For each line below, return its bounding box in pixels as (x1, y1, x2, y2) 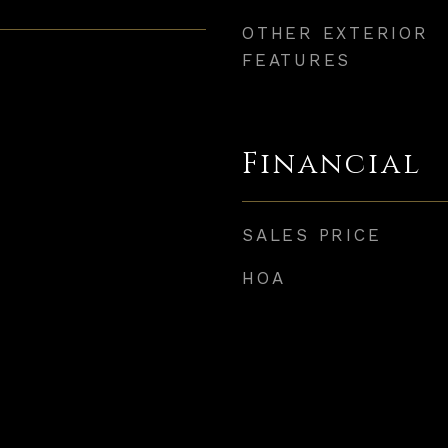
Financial (242, 145, 422, 184)
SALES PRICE (242, 225, 382, 245)
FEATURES (242, 50, 351, 70)
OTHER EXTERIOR (242, 23, 429, 43)
